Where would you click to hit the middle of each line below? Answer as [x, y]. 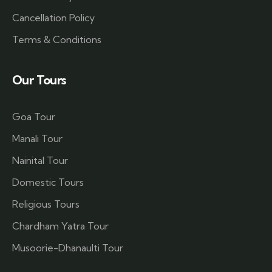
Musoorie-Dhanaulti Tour [68, 248]
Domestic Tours [48, 182]
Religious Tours [46, 204]
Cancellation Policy [53, 18]
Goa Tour [34, 117]
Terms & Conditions [57, 40]
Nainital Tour [40, 161]
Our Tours [39, 80]
